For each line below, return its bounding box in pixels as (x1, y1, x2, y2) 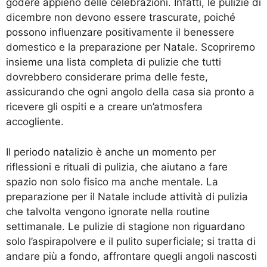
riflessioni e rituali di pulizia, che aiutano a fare (6, 160, 228, 173)
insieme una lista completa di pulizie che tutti (6, 56, 221, 69)
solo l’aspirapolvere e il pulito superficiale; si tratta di (6, 235, 256, 247)
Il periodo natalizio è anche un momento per (6, 145, 216, 158)
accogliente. (6, 116, 64, 128)
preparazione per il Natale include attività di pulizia (6, 190, 248, 203)
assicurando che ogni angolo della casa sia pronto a (6, 86, 254, 98)
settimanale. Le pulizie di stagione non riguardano (6, 220, 245, 232)
